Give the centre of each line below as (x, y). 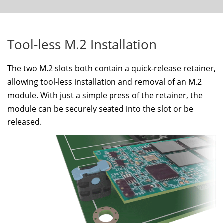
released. (25, 122)
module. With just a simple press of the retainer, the (105, 95)
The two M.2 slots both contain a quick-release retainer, (111, 68)
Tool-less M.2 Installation (82, 45)
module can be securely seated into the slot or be (100, 108)
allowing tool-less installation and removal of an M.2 (105, 81)
